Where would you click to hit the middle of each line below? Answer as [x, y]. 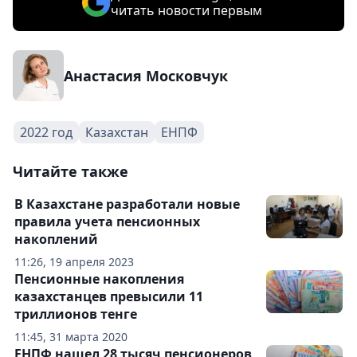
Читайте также [71, 171]
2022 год [46, 132]
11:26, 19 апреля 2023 [74, 261]
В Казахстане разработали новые [127, 204]
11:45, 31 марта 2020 [71, 336]
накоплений [56, 239]
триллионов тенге [76, 314]
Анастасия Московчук [146, 75]
